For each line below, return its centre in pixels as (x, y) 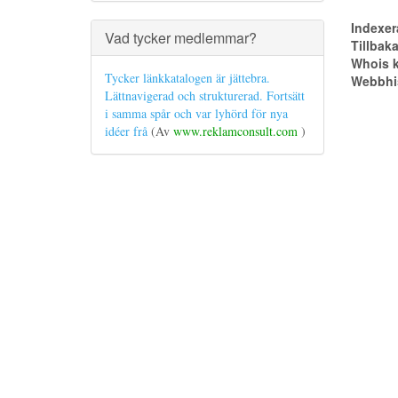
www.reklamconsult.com (237, 131)
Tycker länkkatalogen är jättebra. (187, 78)
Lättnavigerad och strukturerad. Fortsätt (205, 96)
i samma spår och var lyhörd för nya (196, 113)
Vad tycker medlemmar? (181, 38)
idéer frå (128, 131)
